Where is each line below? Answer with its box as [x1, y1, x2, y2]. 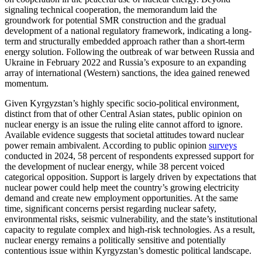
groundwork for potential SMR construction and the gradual [5, 15, 226, 25]
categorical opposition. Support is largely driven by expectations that [5, 171, 256, 182]
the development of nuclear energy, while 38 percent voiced [5, 161, 225, 171]
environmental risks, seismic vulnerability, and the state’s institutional [5, 213, 257, 224]
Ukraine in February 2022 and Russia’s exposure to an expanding [5, 57, 246, 67]
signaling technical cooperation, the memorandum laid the [5, 4, 217, 15]
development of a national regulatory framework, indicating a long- [5, 25, 251, 36]
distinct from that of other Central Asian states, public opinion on [5, 108, 242, 119]
